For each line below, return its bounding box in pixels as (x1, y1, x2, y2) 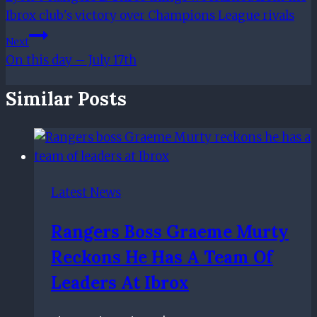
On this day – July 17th (6, 52, 137, 68)
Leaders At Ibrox (51, 271, 189, 294)
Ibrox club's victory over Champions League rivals (6, 7, 294, 23)
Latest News (51, 184, 121, 200)
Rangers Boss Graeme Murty (51, 220, 289, 243)
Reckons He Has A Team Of (51, 246, 273, 268)
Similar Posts (6, 87, 127, 111)
